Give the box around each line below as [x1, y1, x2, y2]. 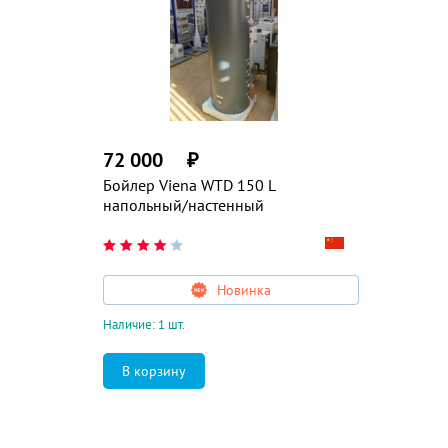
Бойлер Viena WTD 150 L [103, 175, 276, 195]
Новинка [217, 281, 271, 299]
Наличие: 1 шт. [103, 316, 185, 333]
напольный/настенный [103, 195, 264, 215]
